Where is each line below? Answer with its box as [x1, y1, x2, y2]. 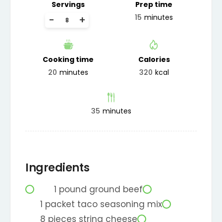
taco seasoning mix [77, 198, 162, 210]
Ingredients [25, 160, 90, 175]
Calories [138, 54, 170, 64]
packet [45, 198, 75, 210]
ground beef [89, 183, 143, 195]
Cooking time [43, 54, 94, 64]
